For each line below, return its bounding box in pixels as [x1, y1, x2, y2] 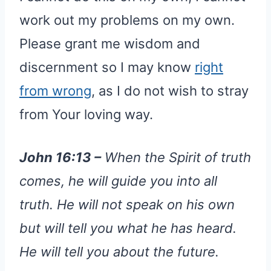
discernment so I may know [19, 59, 195, 75]
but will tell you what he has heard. [19, 220, 237, 236]
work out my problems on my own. [19, 11, 235, 28]
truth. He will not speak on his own [19, 196, 235, 212]
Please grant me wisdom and [19, 35, 200, 51]
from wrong [19, 82, 91, 99]
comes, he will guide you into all [19, 172, 217, 189]
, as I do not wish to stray [91, 82, 249, 99]
